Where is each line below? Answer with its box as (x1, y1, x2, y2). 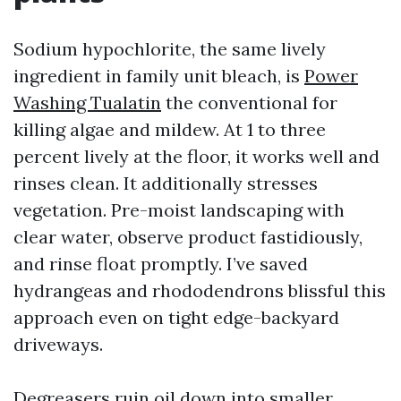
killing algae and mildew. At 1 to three (13, 118, 326, 141)
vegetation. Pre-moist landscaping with (13, 199, 345, 221)
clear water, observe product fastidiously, (13, 226, 363, 248)
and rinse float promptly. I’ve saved (13, 252, 308, 275)
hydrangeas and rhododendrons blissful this (13, 279, 386, 302)
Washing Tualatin (13, 91, 161, 114)
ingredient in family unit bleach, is (13, 64, 304, 87)
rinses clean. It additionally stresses (13, 172, 318, 194)
